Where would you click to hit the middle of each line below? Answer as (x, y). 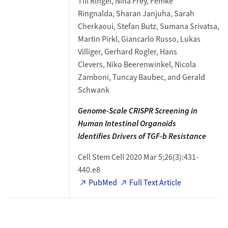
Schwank (93, 90)
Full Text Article (155, 183)
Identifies (95, 136)
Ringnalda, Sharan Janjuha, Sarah (136, 14)
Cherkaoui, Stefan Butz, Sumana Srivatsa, (148, 26)
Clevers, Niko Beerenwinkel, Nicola (137, 65)
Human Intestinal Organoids (127, 124)
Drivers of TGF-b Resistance (159, 136)
